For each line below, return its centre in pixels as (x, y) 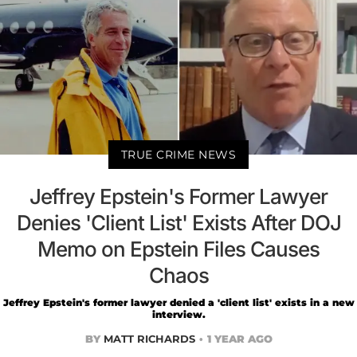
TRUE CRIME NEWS (178, 154)
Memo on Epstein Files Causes (178, 249)
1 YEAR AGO (239, 338)
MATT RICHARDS (149, 338)
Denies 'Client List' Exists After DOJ (178, 222)
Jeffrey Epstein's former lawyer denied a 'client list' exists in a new (178, 302)
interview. (178, 314)
